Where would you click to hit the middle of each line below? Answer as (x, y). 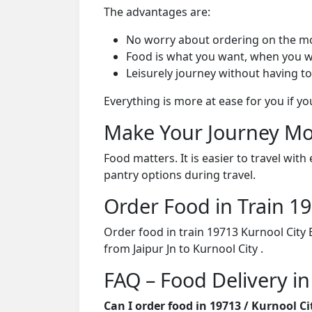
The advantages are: (157, 11)
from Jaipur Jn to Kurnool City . (184, 248)
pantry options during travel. (180, 174)
